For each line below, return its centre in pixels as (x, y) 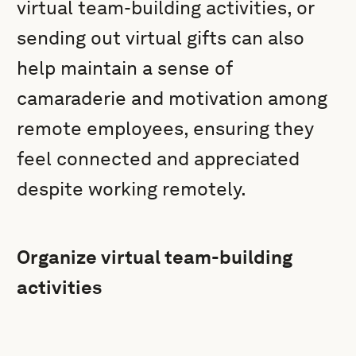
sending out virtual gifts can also (161, 38)
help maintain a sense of (125, 68)
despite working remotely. (132, 189)
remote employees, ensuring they (166, 128)
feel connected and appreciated (159, 159)
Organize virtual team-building (155, 257)
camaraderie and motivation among (172, 98)
